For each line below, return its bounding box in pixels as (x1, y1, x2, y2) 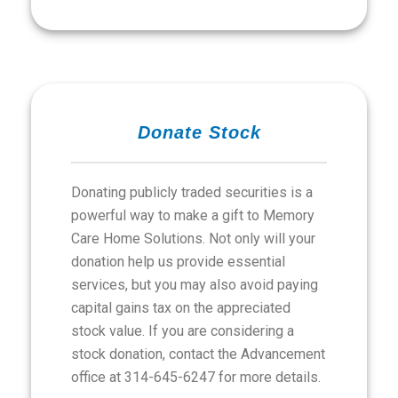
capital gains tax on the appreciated (71, 299, 291, 316)
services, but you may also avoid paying (71, 276, 318, 293)
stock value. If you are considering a (71, 322, 294, 339)
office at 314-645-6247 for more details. (71, 369, 321, 386)
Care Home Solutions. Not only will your (71, 230, 315, 247)
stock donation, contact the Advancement (71, 346, 325, 362)
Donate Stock (137, 123, 261, 142)
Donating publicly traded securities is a (71, 184, 313, 201)
